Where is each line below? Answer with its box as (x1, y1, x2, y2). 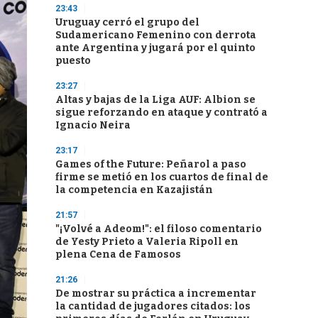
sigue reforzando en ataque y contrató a (55, 106, 268, 119)
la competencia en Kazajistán (55, 184, 213, 196)
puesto (55, 55, 91, 67)
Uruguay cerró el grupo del (55, 16, 199, 28)
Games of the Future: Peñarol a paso (55, 158, 246, 170)
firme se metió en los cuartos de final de (55, 171, 268, 183)
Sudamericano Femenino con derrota (55, 29, 256, 41)
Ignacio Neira (55, 119, 131, 131)
